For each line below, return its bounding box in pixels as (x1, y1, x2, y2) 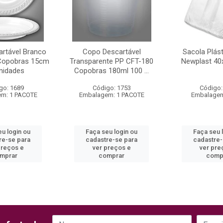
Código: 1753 (92, 84, 131, 92)
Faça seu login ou (86, 128, 138, 135)
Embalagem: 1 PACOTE (79, 91, 144, 99)
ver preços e (92, 144, 131, 151)
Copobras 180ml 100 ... (74, 66, 149, 75)
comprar (99, 152, 125, 159)
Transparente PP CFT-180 (70, 57, 154, 66)
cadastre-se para (86, 136, 138, 143)
